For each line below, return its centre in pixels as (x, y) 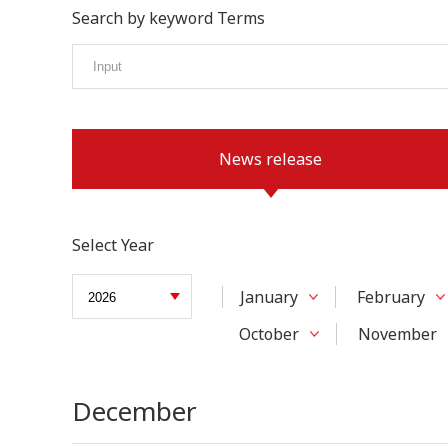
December (134, 411)
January (269, 297)
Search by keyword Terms (168, 18)
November (397, 334)
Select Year (113, 245)
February (391, 297)
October (269, 334)
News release (271, 159)
